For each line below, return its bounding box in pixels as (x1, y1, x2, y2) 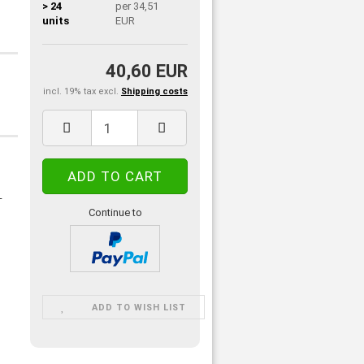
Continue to (88, 206, 142, 219)
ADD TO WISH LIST (91, 302, 186, 313)
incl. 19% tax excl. (42, 86, 121, 97)
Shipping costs (120, 86, 188, 97)
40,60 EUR (105, 61, 188, 81)
